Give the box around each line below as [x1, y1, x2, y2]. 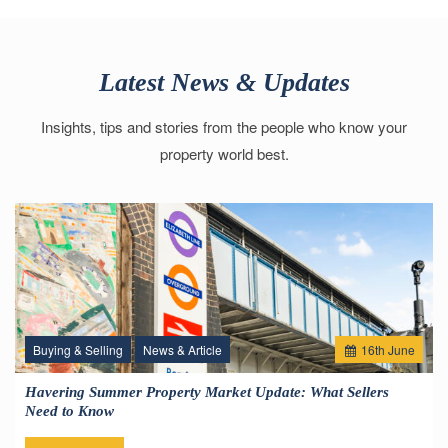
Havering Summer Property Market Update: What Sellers [25, 411, 389, 427]
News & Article [143, 367, 222, 385]
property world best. [159, 170, 289, 191]
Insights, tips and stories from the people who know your [41, 143, 407, 164]
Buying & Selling [33, 367, 123, 385]
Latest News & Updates [98, 95, 350, 124]
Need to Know [25, 430, 114, 446]
